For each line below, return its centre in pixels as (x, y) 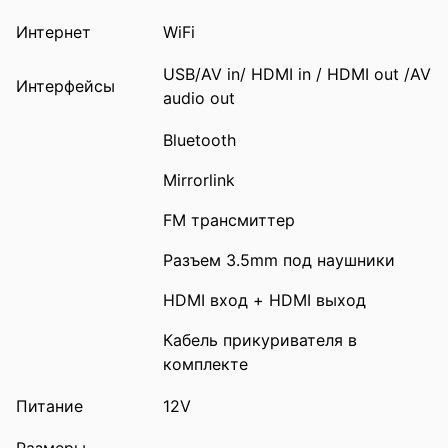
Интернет (53, 31)
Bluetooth (199, 139)
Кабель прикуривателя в (260, 339)
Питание (49, 405)
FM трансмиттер (229, 219)
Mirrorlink (199, 179)
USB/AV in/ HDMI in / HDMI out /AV (297, 73)
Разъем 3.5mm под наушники (279, 259)
